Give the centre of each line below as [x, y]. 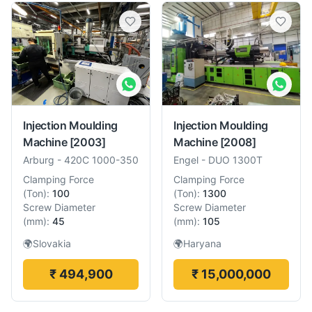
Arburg [39, 160]
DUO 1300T [235, 160]
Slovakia [52, 244]
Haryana [202, 244]
